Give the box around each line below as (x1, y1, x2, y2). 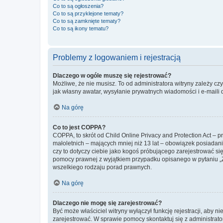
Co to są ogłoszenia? (53, 2, 104, 9)
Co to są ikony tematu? (53, 25, 109, 31)
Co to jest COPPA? (53, 123, 106, 131)
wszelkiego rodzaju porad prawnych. (53, 163, 152, 171)
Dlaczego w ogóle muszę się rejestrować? (53, 72, 171, 79)
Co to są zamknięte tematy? (53, 17, 120, 24)
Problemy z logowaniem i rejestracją (53, 53, 181, 62)
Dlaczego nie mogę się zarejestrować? (53, 199, 162, 207)
